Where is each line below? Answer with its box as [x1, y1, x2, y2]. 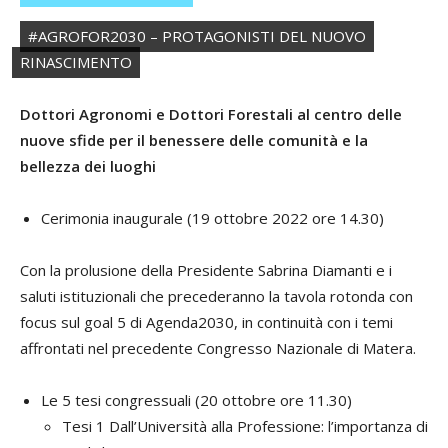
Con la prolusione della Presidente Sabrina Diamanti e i [20, 260, 392, 281]
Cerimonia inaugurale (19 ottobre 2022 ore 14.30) [41, 208, 384, 229]
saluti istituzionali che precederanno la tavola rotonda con [20, 286, 413, 307]
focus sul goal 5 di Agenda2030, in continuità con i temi [20, 312, 393, 333]
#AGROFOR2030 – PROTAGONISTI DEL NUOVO [28, 26, 366, 47]
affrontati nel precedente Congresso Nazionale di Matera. [20, 338, 416, 359]
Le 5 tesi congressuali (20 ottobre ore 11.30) [41, 390, 352, 411]
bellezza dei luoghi [20, 156, 156, 177]
